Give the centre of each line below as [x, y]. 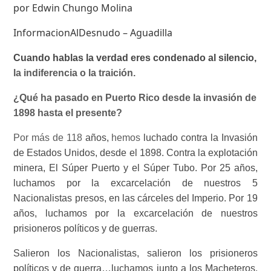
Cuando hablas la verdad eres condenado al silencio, [135, 57]
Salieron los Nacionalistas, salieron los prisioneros [135, 253]
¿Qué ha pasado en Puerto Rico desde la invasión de [135, 97]
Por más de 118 [49, 137]
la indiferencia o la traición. [75, 73]
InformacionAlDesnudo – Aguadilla [93, 32]
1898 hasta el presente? [68, 113]
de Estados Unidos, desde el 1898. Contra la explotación [135, 152]
